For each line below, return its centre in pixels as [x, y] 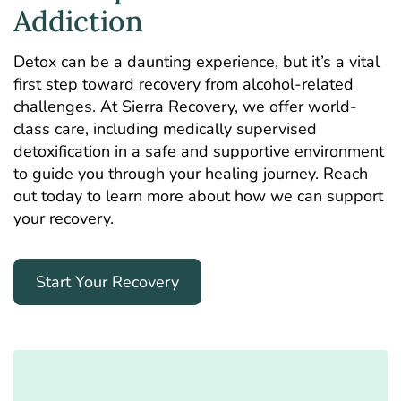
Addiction [78, 21]
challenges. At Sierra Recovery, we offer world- [185, 107]
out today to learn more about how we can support [198, 196]
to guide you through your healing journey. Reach [191, 174]
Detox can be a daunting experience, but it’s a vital [196, 62]
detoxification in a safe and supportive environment [199, 152]
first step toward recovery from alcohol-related [183, 85]
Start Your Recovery [107, 282]
